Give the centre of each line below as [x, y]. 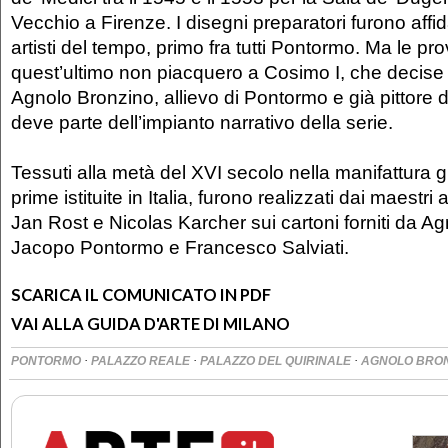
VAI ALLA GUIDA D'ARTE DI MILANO [150, 323]
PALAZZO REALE [142, 360]
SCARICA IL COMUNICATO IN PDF [141, 294]
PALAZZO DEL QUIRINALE [277, 360]
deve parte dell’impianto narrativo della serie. [204, 121]
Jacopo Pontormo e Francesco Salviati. [180, 246]
